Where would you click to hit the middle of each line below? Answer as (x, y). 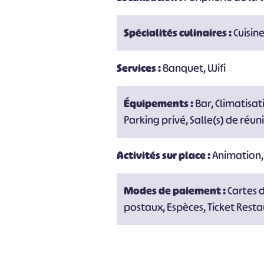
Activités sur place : (165, 156)
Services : (140, 68)
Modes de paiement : (176, 191)
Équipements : (160, 104)
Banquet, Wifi (194, 68)
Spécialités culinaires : (179, 33)
